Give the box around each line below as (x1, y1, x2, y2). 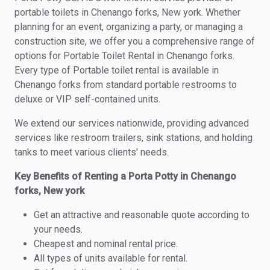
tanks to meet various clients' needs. (14, 146, 169, 158)
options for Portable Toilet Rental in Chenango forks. (14, 50, 234, 61)
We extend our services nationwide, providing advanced (14, 118, 249, 129)
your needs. (34, 224, 83, 235)
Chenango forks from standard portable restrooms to (14, 79, 237, 90)
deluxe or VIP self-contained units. (14, 93, 160, 105)
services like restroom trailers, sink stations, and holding (14, 132, 253, 143)
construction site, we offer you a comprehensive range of (14, 36, 255, 47)
